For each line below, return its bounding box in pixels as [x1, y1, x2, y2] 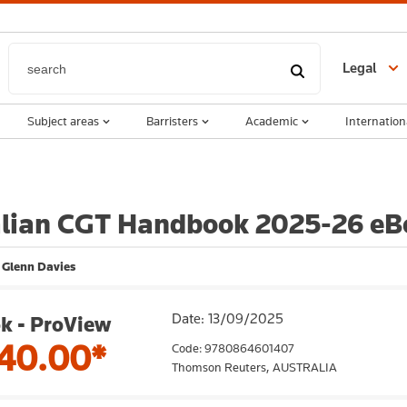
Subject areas [27, 113, 99, 129]
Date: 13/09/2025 [172, 310, 283, 327]
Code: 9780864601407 [172, 340, 294, 356]
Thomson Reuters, [172, 359, 273, 375]
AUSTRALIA [273, 359, 337, 375]
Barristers [146, 113, 198, 129]
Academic [245, 113, 298, 129]
